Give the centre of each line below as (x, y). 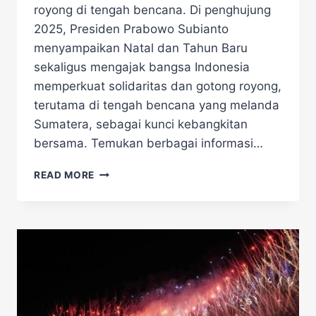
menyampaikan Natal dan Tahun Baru (141, 48)
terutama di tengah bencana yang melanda (157, 105)
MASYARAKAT (130, 246)
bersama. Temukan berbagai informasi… (148, 144)
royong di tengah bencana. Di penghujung (152, 10)
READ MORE (65, 175)
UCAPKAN (120, 187)
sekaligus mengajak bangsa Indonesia (142, 67)
